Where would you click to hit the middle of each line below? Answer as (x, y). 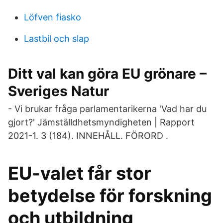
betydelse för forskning (110, 196)
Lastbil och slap (56, 39)
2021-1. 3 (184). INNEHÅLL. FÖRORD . (88, 136)
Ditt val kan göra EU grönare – (107, 74)
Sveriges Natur (58, 91)
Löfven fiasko (53, 17)
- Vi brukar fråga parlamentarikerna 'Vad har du (107, 109)
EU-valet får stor (80, 173)
